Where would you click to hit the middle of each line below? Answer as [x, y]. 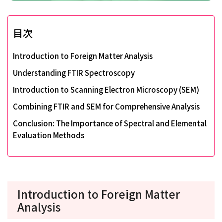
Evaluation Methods [49, 135]
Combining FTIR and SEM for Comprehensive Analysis [106, 106]
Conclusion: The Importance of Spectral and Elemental [110, 123]
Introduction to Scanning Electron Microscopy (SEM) [106, 89]
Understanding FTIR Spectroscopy [74, 72]
